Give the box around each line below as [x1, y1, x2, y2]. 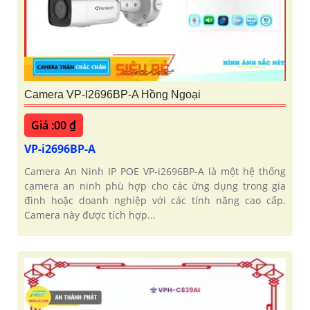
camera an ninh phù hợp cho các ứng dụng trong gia [24, 179, 286, 193]
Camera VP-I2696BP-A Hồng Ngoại [24, 89, 201, 101]
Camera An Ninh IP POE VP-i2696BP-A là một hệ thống [24, 165, 286, 179]
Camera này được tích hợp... [24, 208, 156, 222]
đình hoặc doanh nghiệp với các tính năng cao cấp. [24, 194, 286, 208]
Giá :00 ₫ [31, 118, 76, 134]
